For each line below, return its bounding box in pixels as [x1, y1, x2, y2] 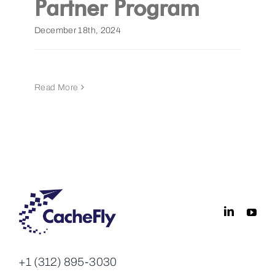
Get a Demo [15, 24, 70, 35]
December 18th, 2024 [34, 25, 122, 35]
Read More [34, 82, 79, 92]
